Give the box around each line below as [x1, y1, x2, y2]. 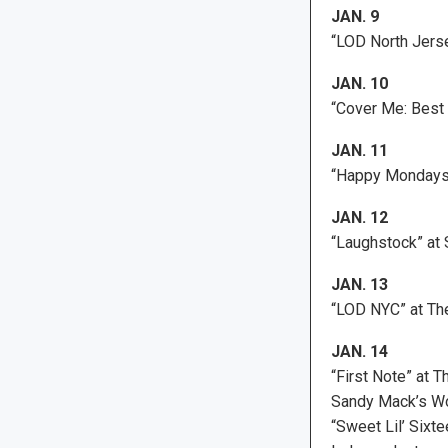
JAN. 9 [330, 6, 379, 26]
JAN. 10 [330, 73, 388, 93]
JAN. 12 [330, 207, 388, 227]
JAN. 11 [330, 140, 388, 160]
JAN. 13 [330, 274, 388, 294]
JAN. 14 [330, 341, 388, 361]
